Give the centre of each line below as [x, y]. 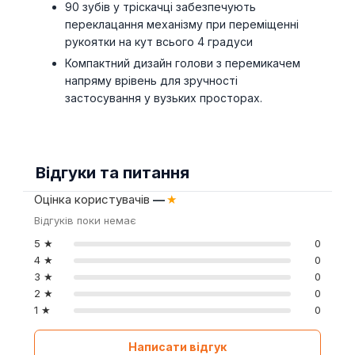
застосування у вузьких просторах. [164, 98]
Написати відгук [177, 347]
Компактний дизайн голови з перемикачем [183, 63]
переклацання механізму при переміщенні [182, 24]
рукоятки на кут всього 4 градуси [159, 42]
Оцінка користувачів [94, 199]
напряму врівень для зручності [152, 80]
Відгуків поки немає [85, 220]
